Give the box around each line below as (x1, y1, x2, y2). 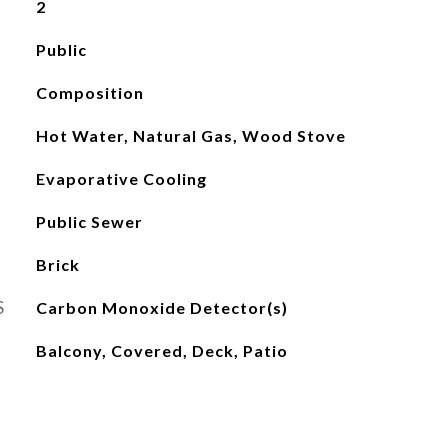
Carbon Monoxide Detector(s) (35, 298, 288, 317)
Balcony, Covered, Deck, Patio (35, 341, 288, 360)
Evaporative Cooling (35, 169, 207, 188)
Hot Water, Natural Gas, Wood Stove (35, 126, 346, 145)
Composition (35, 83, 144, 102)
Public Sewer (35, 212, 143, 231)
